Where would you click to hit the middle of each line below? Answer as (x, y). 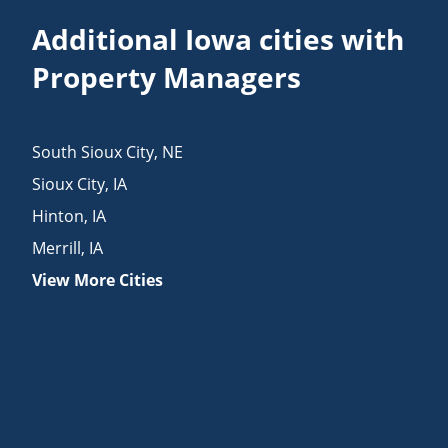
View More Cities (98, 279)
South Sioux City (93, 151)
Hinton (58, 215)
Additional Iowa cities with (218, 38)
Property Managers (167, 76)
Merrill (57, 247)
